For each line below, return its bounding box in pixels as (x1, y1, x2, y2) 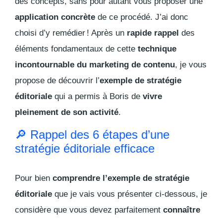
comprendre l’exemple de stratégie (53, 173, 189, 183)
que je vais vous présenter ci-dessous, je (52, 189, 207, 199)
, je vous (175, 60, 207, 70)
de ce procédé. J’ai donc (95, 12, 188, 22)
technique (138, 44, 176, 54)
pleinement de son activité (15, 108, 118, 117)
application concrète (15, 12, 95, 22)
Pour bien (15, 173, 53, 183)
